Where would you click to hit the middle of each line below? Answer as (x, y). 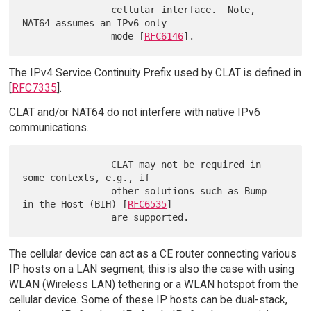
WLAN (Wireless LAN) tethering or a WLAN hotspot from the (153, 284)
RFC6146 (164, 36)
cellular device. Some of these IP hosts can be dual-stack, (148, 299)
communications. (49, 127)
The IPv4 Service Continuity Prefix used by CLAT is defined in (155, 73)
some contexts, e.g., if (86, 177)
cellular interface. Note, (67, 9)
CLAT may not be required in (67, 164)
